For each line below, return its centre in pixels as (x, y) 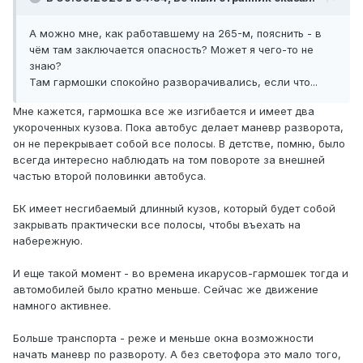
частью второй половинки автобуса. (109, 176)
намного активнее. (62, 306)
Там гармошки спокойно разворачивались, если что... (173, 82)
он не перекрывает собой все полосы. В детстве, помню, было (179, 144)
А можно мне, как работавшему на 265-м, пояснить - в (175, 34)
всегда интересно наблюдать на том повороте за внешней (169, 160)
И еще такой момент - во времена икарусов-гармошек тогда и (181, 273)
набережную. (48, 241)
